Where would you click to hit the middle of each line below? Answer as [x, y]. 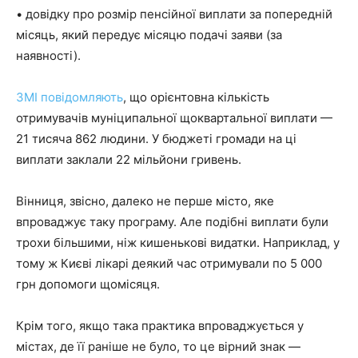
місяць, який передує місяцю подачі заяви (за [149, 34]
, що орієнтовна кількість [196, 97]
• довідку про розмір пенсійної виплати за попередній [174, 14]
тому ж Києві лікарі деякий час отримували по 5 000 [169, 263]
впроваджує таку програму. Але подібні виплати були [172, 221]
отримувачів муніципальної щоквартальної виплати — [174, 117]
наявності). [48, 55]
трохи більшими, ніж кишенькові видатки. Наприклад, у [178, 242]
